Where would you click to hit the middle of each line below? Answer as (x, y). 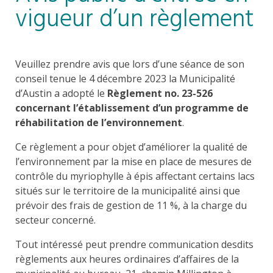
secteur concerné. (55, 220)
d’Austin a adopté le (61, 93)
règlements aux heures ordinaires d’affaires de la (127, 259)
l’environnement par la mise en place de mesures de (133, 161)
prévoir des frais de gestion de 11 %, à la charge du (131, 205)
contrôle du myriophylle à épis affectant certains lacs (135, 176)
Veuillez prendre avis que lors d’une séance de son (130, 64)
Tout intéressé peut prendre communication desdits (134, 244)
